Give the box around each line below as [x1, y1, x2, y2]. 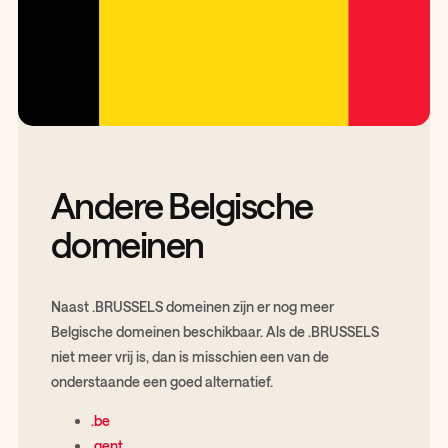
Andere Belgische [50, 184, 313, 227]
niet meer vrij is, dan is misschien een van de [50, 348, 329, 366]
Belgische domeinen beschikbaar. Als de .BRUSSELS [50, 323, 379, 341]
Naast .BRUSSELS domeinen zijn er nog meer [50, 298, 334, 316]
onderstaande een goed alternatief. [50, 373, 273, 391]
